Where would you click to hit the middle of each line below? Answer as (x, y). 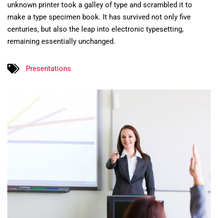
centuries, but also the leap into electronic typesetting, (95, 29)
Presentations (48, 68)
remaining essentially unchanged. (61, 41)
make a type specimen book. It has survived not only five (99, 17)
